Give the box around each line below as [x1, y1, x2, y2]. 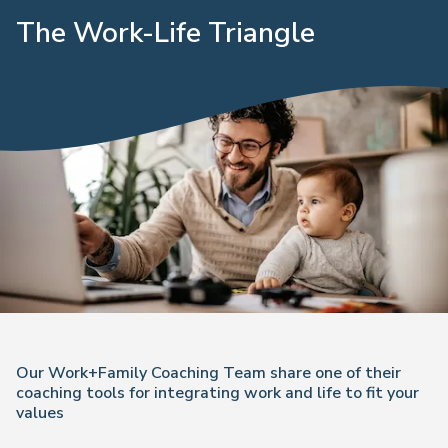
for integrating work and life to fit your [125, 382, 419, 404]
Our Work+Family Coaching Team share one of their [16, 362, 401, 384]
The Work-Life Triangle [16, 14, 315, 52]
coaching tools [16, 382, 125, 404]
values [16, 402, 64, 424]
